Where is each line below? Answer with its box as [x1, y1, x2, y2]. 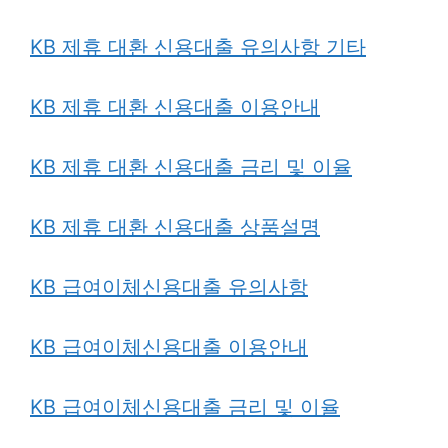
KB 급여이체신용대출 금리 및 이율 [30, 395, 340, 420]
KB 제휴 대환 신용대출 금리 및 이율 [30, 155, 352, 180]
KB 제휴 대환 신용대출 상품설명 [30, 215, 320, 240]
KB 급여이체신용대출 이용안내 [30, 335, 308, 360]
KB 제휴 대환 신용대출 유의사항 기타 [30, 35, 366, 60]
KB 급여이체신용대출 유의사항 [30, 275, 308, 300]
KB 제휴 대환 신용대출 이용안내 [30, 95, 320, 120]
